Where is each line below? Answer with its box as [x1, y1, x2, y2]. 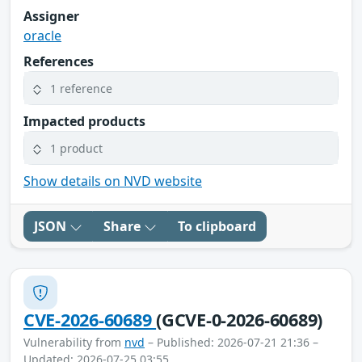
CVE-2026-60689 [23, 308, 157, 332]
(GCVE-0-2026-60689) [156, 308, 323, 332]
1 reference [50, 80, 112, 96]
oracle [23, 27, 61, 45]
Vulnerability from [23, 335, 124, 351]
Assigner [23, 7, 79, 26]
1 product [50, 140, 103, 156]
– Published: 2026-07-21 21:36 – [145, 335, 318, 351]
